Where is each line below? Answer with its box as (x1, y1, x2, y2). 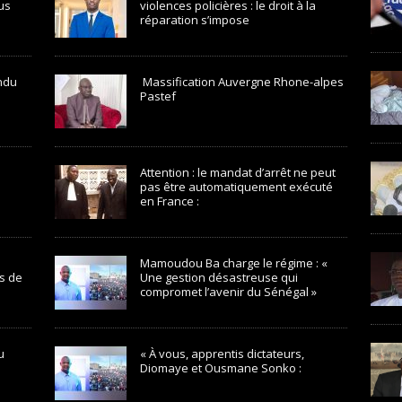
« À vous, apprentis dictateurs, (139, 345, 304, 362)
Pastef (139, 88, 176, 104)
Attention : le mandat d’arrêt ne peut (139, 164, 336, 180)
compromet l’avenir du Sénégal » (139, 284, 317, 300)
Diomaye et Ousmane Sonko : (139, 360, 301, 376)
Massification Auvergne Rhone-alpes (139, 74, 344, 90)
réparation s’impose (139, 12, 249, 28)
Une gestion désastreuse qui (139, 269, 298, 285)
